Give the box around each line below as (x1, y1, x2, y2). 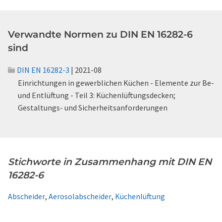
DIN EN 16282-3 (17, 65, 69, 75)
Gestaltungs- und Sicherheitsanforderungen (18, 103, 167, 112)
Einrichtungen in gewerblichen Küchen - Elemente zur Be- (18, 78, 214, 88)
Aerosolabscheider (49, 191, 111, 201)
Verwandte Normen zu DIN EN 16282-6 (8, 29, 193, 40)
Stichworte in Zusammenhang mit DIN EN (8, 156, 212, 167)
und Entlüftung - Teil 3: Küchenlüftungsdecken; (18, 90, 175, 100)
